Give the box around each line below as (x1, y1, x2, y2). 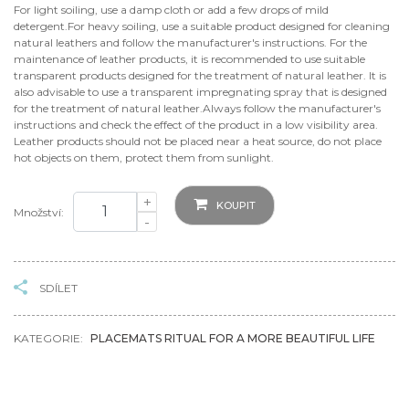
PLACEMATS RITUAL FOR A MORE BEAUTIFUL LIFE (90, 330, 375, 345)
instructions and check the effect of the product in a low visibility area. (14, 117, 378, 131)
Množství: (14, 204, 64, 219)
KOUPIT (216, 198, 256, 212)
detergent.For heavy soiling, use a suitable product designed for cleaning (14, 18, 390, 33)
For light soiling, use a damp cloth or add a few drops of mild (14, 2, 329, 16)
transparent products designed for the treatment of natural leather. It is (14, 68, 386, 82)
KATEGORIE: (14, 330, 86, 345)
